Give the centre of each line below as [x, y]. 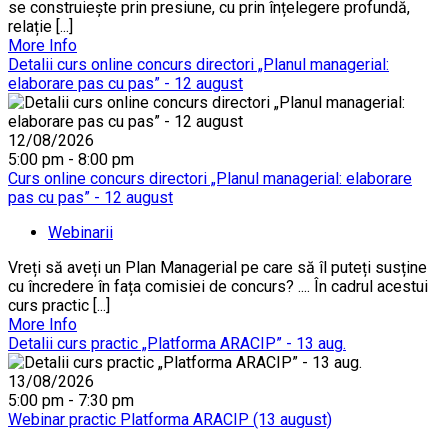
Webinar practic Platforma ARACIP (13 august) [170, 419]
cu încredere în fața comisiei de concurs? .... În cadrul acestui [218, 286]
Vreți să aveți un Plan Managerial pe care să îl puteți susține [217, 267]
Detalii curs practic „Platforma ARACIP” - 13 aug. [177, 343]
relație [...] [40, 26]
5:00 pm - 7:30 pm [71, 400]
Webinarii [80, 232]
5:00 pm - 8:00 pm [71, 159]
